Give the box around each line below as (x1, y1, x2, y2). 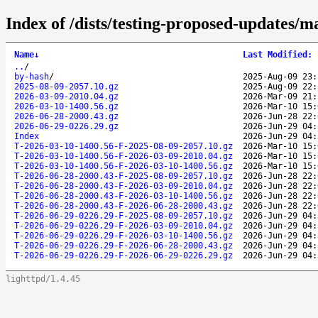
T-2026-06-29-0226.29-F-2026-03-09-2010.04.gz (14, 220, 233, 231)
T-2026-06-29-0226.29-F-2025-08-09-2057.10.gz (14, 210, 233, 221)
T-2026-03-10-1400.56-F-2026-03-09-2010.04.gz (14, 150, 233, 161)
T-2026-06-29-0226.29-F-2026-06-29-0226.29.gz (14, 250, 233, 261)
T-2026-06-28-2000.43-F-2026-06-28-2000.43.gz (14, 200, 233, 211)
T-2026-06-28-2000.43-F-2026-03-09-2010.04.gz (14, 180, 233, 191)
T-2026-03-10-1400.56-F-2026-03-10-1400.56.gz (14, 160, 233, 171)
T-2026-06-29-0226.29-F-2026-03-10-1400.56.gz (14, 230, 233, 241)
